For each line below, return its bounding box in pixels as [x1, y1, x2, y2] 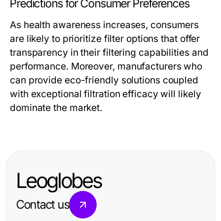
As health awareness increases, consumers [10, 19, 199, 31]
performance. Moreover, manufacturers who [10, 61, 203, 73]
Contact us [16, 197, 70, 212]
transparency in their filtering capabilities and [10, 47, 209, 59]
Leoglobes [16, 168, 102, 193]
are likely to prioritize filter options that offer [10, 33, 200, 45]
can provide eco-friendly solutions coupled [10, 74, 199, 86]
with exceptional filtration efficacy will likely [10, 88, 201, 100]
